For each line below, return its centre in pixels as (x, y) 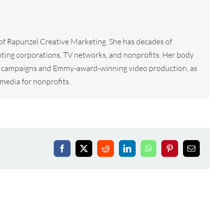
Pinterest (182, 152)
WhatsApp (165, 152)
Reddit (115, 152)
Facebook (77, 152)
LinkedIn (141, 152)
